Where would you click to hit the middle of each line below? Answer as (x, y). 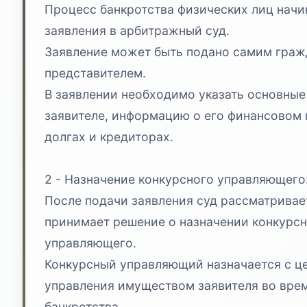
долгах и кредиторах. (109, 136)
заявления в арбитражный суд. (137, 30)
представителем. (95, 73)
